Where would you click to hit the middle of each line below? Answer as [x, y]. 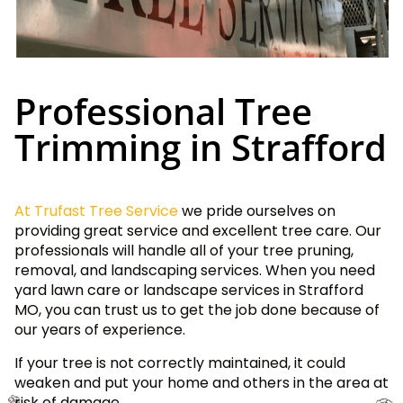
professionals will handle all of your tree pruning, [184, 251]
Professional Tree [163, 112]
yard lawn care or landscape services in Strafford [189, 291]
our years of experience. [100, 330]
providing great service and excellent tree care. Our [198, 231]
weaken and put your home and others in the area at [201, 382]
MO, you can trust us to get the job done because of [197, 310]
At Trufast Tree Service [96, 211]
